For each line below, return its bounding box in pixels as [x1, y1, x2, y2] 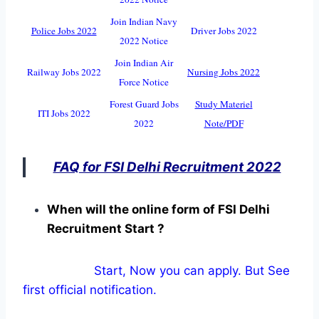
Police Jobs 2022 [31, 23, 97, 37]
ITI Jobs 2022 [37, 106, 90, 120]
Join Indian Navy [110, 14, 177, 28]
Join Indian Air [115, 56, 173, 69]
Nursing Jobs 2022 [187, 65, 260, 78]
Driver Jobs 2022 [190, 23, 257, 37]
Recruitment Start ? [47, 221, 164, 236]
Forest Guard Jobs [109, 97, 179, 110]
